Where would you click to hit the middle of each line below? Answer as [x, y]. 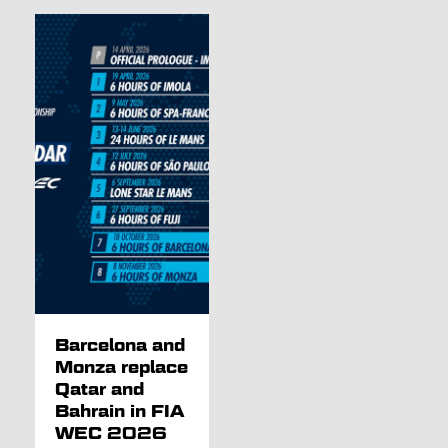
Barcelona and [119, 345]
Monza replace [121, 367]
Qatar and [99, 389]
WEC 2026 [110, 433]
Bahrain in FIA [119, 411]
